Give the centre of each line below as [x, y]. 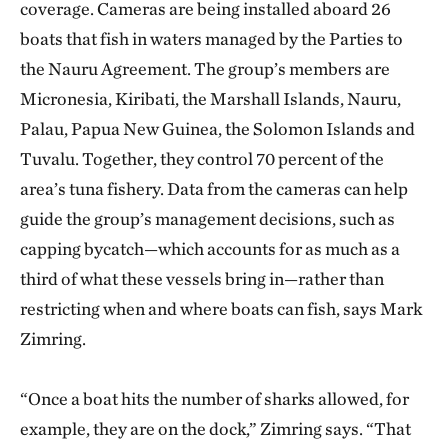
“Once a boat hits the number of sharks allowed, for [214, 398]
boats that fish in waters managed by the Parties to [211, 38]
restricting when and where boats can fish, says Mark [221, 308]
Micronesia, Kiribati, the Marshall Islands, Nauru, [210, 98]
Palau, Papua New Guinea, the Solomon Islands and [217, 128]
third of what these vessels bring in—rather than [202, 278]
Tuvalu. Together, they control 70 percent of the [202, 158]
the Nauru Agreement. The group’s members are [205, 68]
